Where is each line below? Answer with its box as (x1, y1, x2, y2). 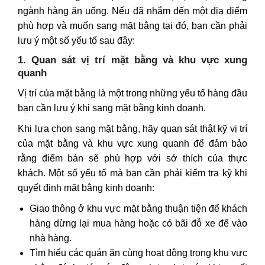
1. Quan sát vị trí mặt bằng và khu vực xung (18, 54, 247, 66)
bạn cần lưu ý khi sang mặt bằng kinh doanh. (18, 102, 206, 113)
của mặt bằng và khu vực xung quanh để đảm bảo (18, 138, 247, 148)
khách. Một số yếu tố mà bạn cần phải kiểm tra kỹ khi (18, 167, 247, 178)
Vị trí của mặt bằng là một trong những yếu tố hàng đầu (18, 88, 247, 98)
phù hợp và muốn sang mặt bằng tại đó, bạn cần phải (18, 20, 247, 31)
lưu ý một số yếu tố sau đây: (18, 35, 135, 46)
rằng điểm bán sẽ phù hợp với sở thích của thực (18, 153, 247, 163)
